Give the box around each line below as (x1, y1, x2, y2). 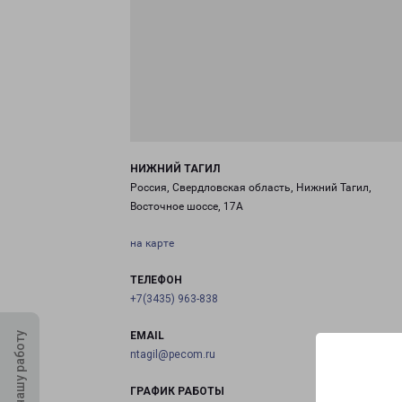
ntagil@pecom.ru (130, 348, 215, 361)
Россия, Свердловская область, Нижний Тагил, (130, 181, 371, 194)
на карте (130, 237, 174, 249)
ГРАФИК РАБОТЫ (130, 385, 224, 398)
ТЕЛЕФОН (130, 274, 182, 286)
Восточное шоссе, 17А (130, 200, 243, 213)
